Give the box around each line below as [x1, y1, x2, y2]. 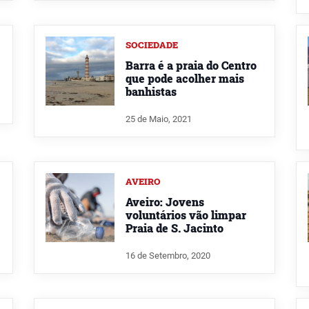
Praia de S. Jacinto [126, 220, 223, 235]
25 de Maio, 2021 [126, 113, 192, 124]
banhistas [126, 84, 177, 99]
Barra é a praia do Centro [126, 58, 257, 73]
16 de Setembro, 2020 [126, 250, 210, 261]
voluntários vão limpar [126, 207, 246, 222]
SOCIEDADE [126, 39, 178, 51]
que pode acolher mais [126, 71, 244, 86]
